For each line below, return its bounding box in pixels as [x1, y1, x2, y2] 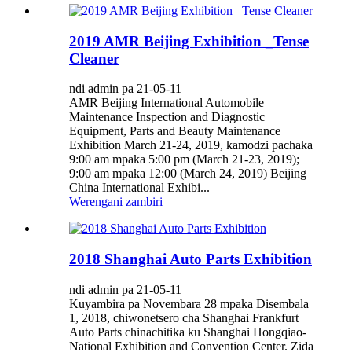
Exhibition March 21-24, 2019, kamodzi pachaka [69, 138, 313, 152]
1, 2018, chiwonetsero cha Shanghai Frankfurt [69, 310, 299, 324]
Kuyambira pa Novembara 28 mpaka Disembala [69, 296, 309, 310]
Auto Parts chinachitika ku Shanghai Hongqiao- [69, 324, 306, 339]
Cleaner [69, 49, 119, 67]
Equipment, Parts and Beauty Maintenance [69, 124, 280, 138]
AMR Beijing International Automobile [69, 96, 264, 110]
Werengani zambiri [69, 195, 163, 209]
